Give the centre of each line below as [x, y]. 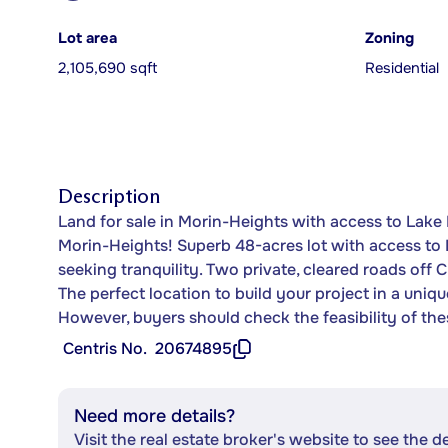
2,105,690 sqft [107, 68]
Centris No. [105, 348]
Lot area [87, 38]
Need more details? [154, 416]
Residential [402, 68]
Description [109, 196]
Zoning [389, 38]
